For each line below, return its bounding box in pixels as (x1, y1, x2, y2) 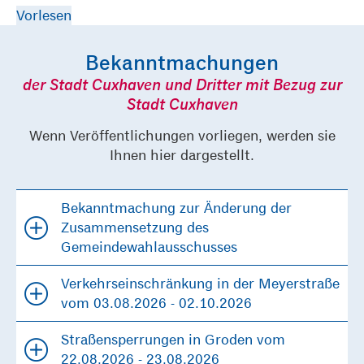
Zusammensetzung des (61, 219, 209, 236)
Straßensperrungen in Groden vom (61, 331, 285, 349)
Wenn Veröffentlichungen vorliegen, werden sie (28, 127, 336, 145)
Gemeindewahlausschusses (61, 238, 237, 256)
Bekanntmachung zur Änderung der (61, 199, 292, 217)
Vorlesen (16, 6, 71, 24)
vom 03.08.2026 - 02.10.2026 (61, 294, 252, 312)
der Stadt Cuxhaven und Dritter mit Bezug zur (22, 75, 342, 95)
